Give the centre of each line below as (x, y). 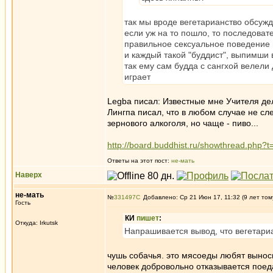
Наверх (29, 175)
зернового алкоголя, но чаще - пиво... (183, 123)
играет (137, 77)
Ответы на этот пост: (139, 161)
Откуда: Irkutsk (37, 223)
